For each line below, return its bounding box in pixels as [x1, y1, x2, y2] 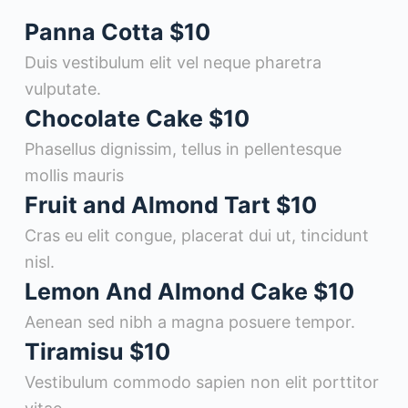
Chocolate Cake [24, 105, 209, 133]
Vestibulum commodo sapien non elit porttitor [24, 372, 379, 393]
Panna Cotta [24, 18, 169, 46]
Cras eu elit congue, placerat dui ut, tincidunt [24, 226, 369, 246]
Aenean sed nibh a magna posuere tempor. [24, 312, 355, 332]
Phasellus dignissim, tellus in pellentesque [24, 139, 342, 159]
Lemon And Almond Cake [24, 278, 313, 306]
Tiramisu [24, 338, 129, 366]
